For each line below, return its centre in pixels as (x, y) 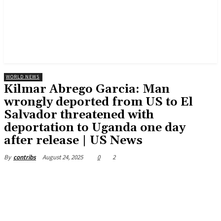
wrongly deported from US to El (98, 102)
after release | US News (73, 141)
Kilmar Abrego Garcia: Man (87, 89)
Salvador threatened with (79, 115)
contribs (25, 157)
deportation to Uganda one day (95, 128)
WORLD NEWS (23, 77)
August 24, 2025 (63, 157)
